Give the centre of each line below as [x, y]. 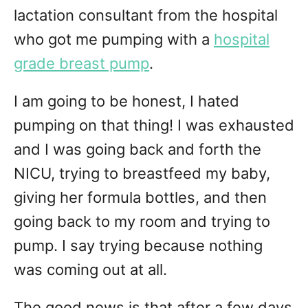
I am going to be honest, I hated [126, 101]
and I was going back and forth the [137, 150]
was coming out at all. [90, 270]
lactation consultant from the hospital [146, 15]
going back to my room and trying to [142, 222]
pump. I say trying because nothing [138, 246]
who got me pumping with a [114, 40]
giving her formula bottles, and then [140, 198]
